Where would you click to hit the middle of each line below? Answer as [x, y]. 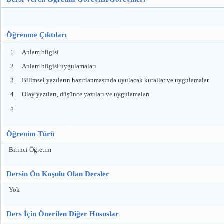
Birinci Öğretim [30, 150]
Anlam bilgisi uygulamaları [59, 66]
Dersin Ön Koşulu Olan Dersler [58, 174]
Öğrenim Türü [30, 134]
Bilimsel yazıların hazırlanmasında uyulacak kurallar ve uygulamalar [115, 80]
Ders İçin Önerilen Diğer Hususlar [63, 214]
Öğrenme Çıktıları [37, 35]
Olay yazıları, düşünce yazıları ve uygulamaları [86, 94]
